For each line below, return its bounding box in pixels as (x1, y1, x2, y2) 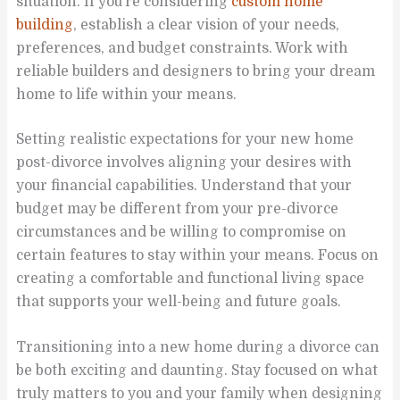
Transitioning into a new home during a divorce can (16, 339, 380, 356)
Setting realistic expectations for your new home (16, 131, 354, 148)
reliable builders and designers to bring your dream (16, 62, 376, 79)
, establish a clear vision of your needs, (73, 16, 340, 33)
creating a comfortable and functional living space (16, 271, 365, 287)
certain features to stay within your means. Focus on (16, 247, 379, 264)
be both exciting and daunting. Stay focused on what (16, 362, 379, 379)
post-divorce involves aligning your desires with (16, 154, 353, 171)
